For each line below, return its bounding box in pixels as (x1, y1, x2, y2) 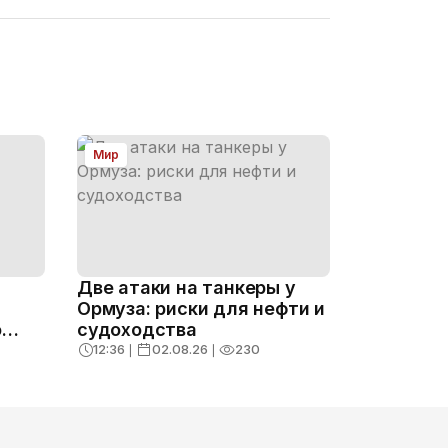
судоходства (77, 319, 197, 341)
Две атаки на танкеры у (77, 277, 296, 299)
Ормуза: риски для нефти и (77, 298, 325, 320)
